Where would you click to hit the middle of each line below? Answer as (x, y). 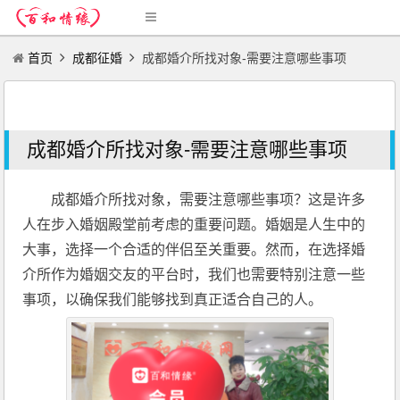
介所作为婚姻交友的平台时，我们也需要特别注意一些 (194, 275)
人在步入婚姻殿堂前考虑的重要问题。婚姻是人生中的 (194, 225)
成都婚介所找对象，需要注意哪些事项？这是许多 (208, 200)
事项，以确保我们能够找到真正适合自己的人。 (173, 300)
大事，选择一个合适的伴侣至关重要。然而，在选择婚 (194, 250)
